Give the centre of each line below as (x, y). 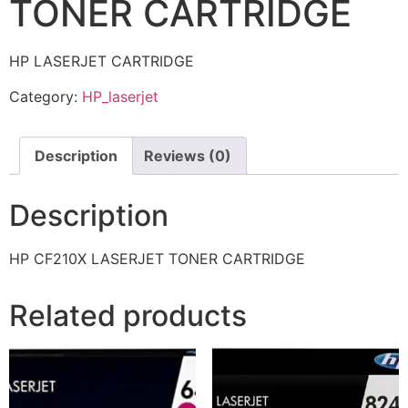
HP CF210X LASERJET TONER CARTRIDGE (157, 258)
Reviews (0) (188, 155)
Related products (128, 315)
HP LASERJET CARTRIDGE (102, 61)
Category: (46, 96)
